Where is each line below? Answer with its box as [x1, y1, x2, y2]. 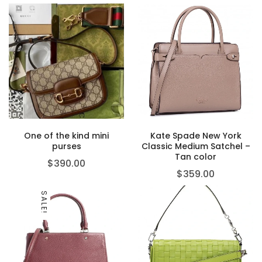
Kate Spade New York [150, 130, 242, 142]
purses [51, 140, 81, 153]
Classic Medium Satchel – [141, 140, 250, 153]
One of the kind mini [24, 130, 109, 142]
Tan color [175, 151, 216, 163]
